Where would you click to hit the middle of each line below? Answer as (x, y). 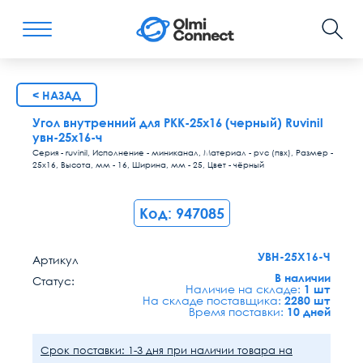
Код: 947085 (181, 213)
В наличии (303, 278)
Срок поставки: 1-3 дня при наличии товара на (167, 350)
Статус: (53, 281)
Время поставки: (238, 312)
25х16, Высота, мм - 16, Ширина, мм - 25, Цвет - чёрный (148, 164)
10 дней (309, 312)
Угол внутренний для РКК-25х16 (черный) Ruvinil (178, 122)
